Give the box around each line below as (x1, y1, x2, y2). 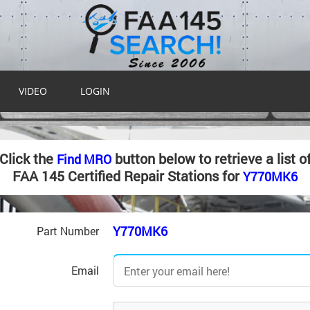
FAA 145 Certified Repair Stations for (12, 167, 243, 185)
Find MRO (56, 151, 111, 167)
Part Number (36, 224, 99, 238)
